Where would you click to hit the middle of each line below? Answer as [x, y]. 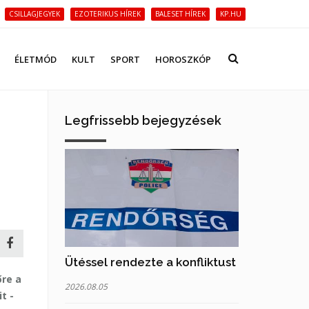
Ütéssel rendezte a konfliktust [150, 262]
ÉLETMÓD [36, 59]
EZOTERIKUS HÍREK [108, 14]
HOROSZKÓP [183, 59]
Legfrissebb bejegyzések [143, 120]
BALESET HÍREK [180, 14]
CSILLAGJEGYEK [34, 14]
